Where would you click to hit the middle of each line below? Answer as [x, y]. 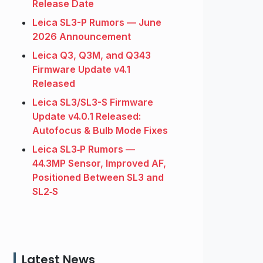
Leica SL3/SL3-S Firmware [93, 102]
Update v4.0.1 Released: [87, 117]
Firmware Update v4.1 [81, 70]
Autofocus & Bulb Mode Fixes [100, 131]
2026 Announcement [82, 37]
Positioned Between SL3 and [98, 178]
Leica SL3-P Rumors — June [97, 23]
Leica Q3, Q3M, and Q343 [92, 55]
